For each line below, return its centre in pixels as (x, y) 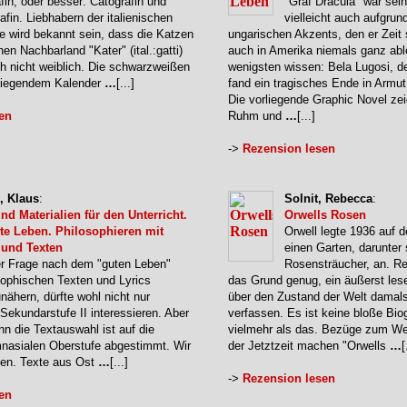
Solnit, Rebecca (328, 199)
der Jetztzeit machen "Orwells (309, 346)
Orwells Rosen (325, 215)
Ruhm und (257, 116)
